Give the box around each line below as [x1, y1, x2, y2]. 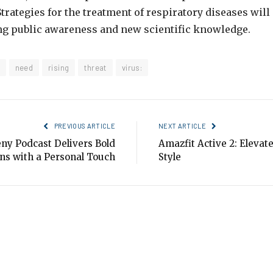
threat [84, 63, 107, 73]
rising [48, 63, 69, 73]
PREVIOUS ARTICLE [52, 122, 115, 130]
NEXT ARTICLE [158, 122, 208, 130]
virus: [121, 63, 143, 73]
